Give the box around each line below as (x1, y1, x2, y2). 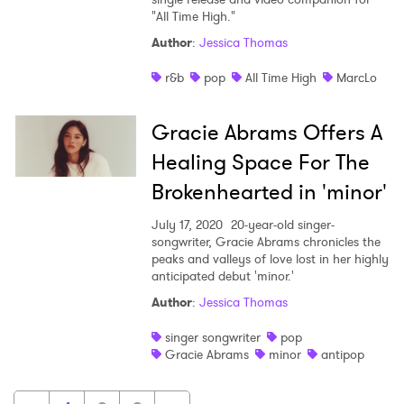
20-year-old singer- (226, 216, 335, 234)
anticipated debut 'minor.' (151, 267, 294, 286)
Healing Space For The (151, 147, 370, 179)
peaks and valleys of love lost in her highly (151, 250, 389, 269)
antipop (320, 345, 364, 364)
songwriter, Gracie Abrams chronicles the (151, 233, 381, 252)
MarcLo (335, 69, 377, 87)
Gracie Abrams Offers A (151, 117, 382, 149)
